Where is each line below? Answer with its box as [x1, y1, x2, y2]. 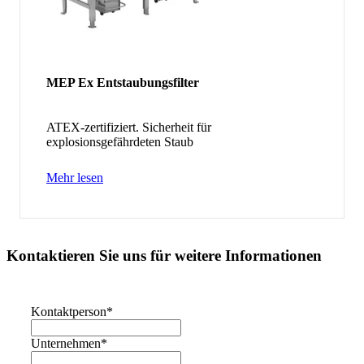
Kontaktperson [31, 304, 106, 318]
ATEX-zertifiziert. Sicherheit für [46, 120, 211, 135]
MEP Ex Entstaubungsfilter [46, 75, 199, 89]
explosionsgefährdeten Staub [46, 135, 193, 149]
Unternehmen [31, 336, 101, 350]
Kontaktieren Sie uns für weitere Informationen [6, 246, 322, 264]
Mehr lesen [46, 171, 103, 185]
